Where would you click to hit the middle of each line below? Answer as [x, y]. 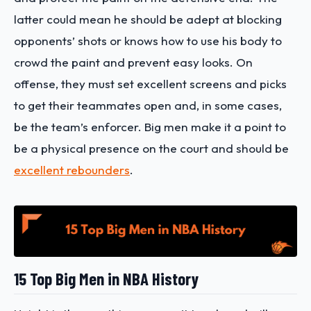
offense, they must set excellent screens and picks [150, 84]
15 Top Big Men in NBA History [106, 279]
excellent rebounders [72, 170]
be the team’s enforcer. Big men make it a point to [150, 127]
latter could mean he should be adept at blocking [148, 19]
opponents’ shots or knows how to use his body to [148, 41]
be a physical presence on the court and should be [151, 148]
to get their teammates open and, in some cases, [148, 105]
